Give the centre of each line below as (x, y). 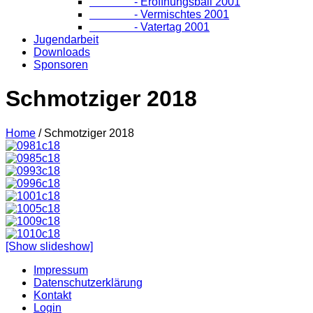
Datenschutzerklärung (88, 282)
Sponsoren (61, 64)
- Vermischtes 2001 (159, 14)
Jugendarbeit (66, 39)
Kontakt (52, 295)
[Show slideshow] (49, 246)
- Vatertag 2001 (150, 27)
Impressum (61, 270)
